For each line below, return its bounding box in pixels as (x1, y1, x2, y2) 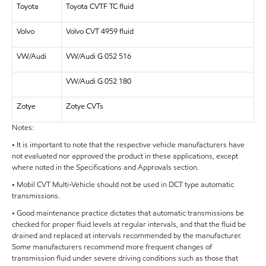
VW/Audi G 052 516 (65, 50, 131, 62)
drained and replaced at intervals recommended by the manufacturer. (12, 230, 242, 241)
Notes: (12, 122, 34, 133)
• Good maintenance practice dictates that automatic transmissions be (12, 207, 244, 218)
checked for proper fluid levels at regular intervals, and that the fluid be (12, 218, 246, 230)
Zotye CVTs (65, 100, 103, 112)
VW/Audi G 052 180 (65, 75, 131, 87)
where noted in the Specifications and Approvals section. (12, 161, 199, 173)
